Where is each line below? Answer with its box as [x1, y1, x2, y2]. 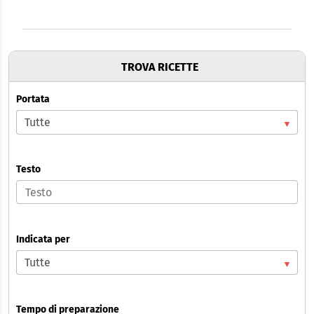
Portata [16, 93, 50, 105]
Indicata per [16, 233, 70, 245]
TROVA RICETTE [121, 60, 198, 74]
